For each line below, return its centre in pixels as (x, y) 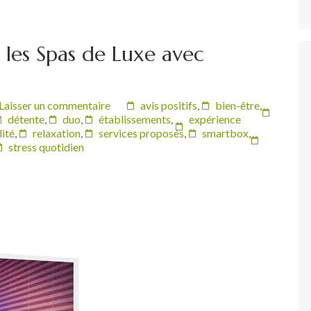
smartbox (225, 133)
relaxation (57, 133)
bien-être (237, 105)
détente (26, 119)
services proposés (141, 133)
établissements (135, 119)
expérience (215, 119)
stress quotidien (46, 147)
